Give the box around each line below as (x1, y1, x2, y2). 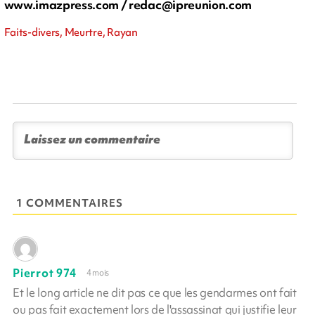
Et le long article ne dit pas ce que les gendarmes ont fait (13, 284, 297, 300)
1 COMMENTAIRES (16, 195, 124, 210)
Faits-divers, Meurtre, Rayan (4, 25, 138, 39)
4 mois (86, 267, 110, 279)
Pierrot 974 (13, 264, 77, 281)
